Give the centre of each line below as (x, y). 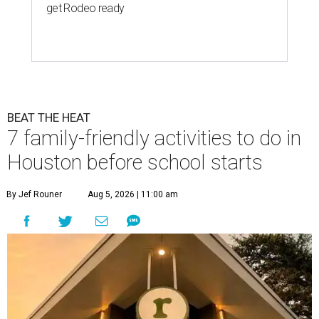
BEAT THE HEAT (49, 117)
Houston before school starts (135, 162)
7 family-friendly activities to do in (154, 138)
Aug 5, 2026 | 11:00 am (133, 194)
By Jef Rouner (34, 194)
